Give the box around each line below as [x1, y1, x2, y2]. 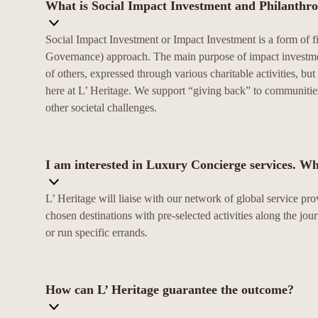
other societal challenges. [45, 102, 157, 114]
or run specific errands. [45, 226, 148, 239]
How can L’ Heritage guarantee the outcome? [45, 283, 294, 297]
